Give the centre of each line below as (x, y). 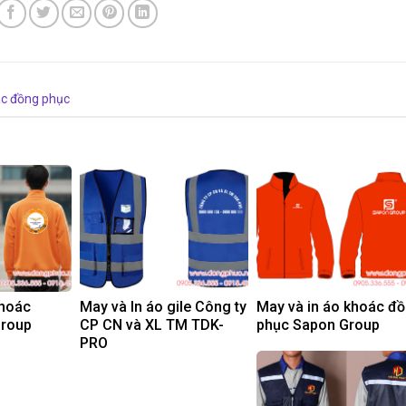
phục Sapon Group (318, 325)
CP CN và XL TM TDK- (152, 325)
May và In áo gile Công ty (163, 307)
